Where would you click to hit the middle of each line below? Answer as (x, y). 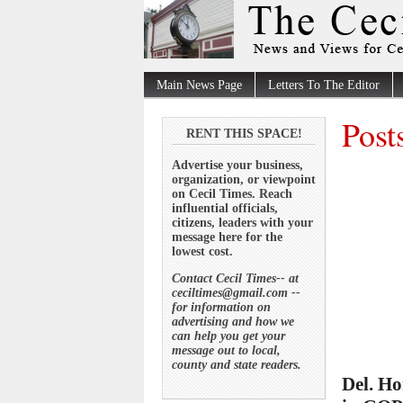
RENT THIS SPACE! (244, 133)
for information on (221, 307)
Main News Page (199, 85)
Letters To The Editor (324, 85)
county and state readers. (237, 364)
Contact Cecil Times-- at (235, 278)
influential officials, (225, 208)
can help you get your (228, 336)
